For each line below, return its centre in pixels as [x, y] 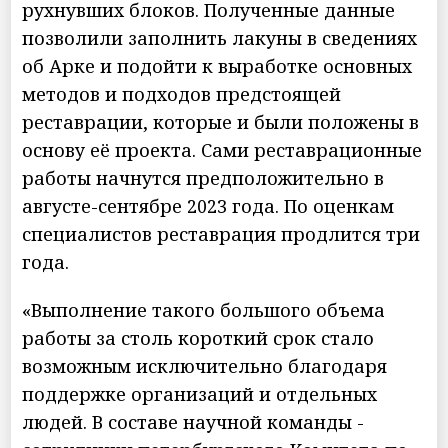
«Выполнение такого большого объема [204, 309]
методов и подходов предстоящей [182, 93]
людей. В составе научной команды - [193, 421]
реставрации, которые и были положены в [221, 121]
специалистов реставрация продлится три [221, 233]
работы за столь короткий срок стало [198, 337]
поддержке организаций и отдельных [200, 393]
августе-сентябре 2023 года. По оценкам [208, 205]
